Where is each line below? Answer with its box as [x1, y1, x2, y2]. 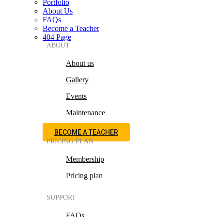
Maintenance [66, 108, 105, 117]
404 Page [43, 32, 71, 41]
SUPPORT [46, 193, 76, 201]
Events [66, 92, 87, 100]
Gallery [66, 75, 89, 84]
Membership [66, 155, 104, 163]
